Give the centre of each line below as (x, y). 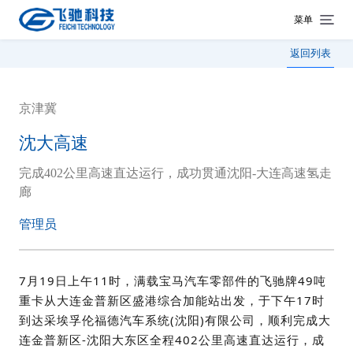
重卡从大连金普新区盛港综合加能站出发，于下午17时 (171, 300)
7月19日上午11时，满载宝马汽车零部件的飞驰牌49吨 (172, 280)
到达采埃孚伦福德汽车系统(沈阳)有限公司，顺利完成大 (175, 320)
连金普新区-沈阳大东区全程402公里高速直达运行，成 (171, 339)
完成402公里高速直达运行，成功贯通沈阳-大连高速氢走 (175, 173)
